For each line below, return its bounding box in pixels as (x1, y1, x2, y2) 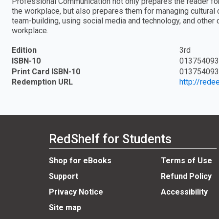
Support (49, 171, 78, 181)
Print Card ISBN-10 (12, 66, 80, 76)
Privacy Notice (49, 187, 103, 197)
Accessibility (160, 187, 208, 197)
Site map (49, 202, 81, 212)
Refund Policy (160, 171, 212, 181)
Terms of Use (160, 155, 212, 165)
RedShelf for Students (49, 131, 172, 146)
